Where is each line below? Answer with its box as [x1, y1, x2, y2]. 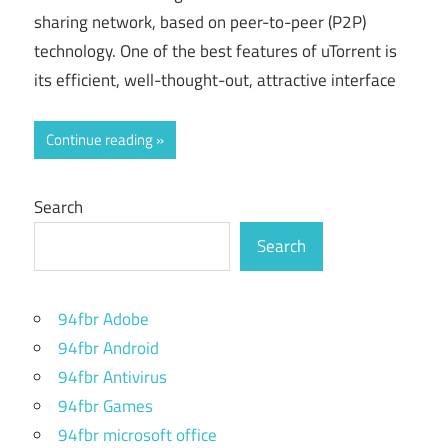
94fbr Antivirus [58, 364, 167, 390]
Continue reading [46, 127, 153, 151]
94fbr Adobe [58, 306, 149, 332]
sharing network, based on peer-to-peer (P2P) [34, 9, 366, 36]
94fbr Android [58, 335, 159, 361]
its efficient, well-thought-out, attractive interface [34, 67, 396, 94]
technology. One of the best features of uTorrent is [34, 38, 397, 65]
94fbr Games [58, 393, 153, 419]
